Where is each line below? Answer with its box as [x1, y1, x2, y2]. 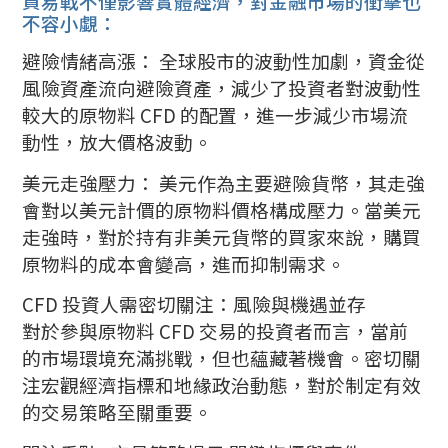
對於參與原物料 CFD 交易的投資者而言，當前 [22, 317, 409, 345]
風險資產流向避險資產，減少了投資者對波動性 [22, 73, 422, 101]
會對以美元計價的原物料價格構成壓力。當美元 [22, 195, 422, 223]
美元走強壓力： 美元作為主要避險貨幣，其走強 [22, 168, 426, 196]
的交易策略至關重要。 [22, 398, 213, 426]
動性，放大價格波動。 [22, 127, 213, 155]
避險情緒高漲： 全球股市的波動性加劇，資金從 [22, 46, 426, 74]
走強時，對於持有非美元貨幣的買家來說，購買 [22, 222, 422, 250]
